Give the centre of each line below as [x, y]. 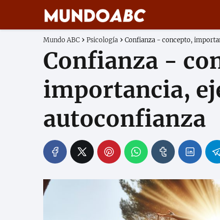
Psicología [102, 40]
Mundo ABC [61, 40]
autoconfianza [124, 119]
